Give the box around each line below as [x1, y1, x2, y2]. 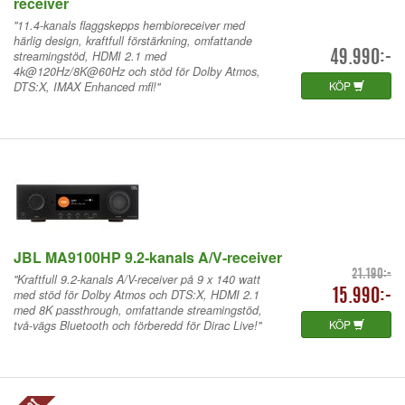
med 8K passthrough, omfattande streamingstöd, [14, 301, 262, 318]
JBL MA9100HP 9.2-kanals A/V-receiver [14, 246, 282, 268]
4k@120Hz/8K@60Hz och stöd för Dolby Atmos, [14, 62, 260, 80]
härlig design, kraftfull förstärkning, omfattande [14, 32, 252, 49]
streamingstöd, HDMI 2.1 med [14, 47, 166, 64]
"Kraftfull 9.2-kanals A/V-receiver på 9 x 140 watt [14, 270, 260, 287]
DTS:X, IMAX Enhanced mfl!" [14, 78, 160, 95]
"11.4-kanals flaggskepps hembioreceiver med [14, 16, 245, 33]
